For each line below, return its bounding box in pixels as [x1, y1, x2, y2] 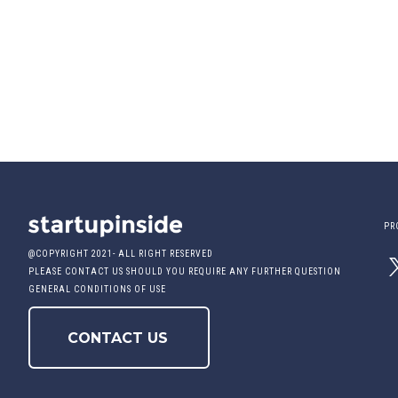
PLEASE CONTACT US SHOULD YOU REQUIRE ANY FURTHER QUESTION [28, 267, 341, 277]
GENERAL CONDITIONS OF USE [28, 284, 166, 295]
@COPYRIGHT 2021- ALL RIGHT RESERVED [28, 249, 216, 259]
